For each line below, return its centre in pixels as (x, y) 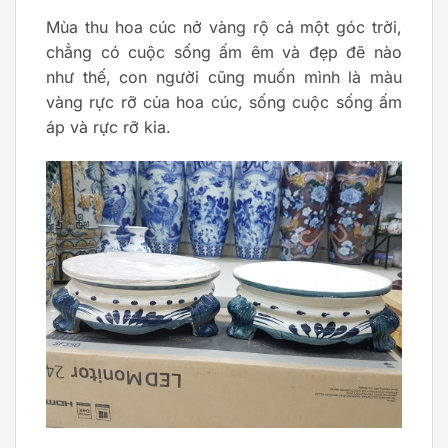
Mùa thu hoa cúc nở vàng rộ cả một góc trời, (224, 26)
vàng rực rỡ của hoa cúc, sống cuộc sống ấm (224, 101)
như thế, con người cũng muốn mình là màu (224, 76)
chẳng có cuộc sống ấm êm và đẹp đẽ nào (224, 51)
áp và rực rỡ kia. (108, 126)
